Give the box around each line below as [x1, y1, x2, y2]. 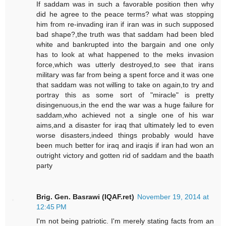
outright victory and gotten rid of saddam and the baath [36, 151, 214, 160]
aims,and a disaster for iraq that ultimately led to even [36, 121, 214, 130]
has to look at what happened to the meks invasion [36, 50, 214, 59]
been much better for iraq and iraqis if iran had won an [36, 141, 214, 150]
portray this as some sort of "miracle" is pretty [36, 91, 214, 99]
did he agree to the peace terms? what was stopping [36, 10, 214, 19]
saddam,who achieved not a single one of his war [36, 111, 214, 120]
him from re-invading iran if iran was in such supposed [36, 20, 214, 29]
